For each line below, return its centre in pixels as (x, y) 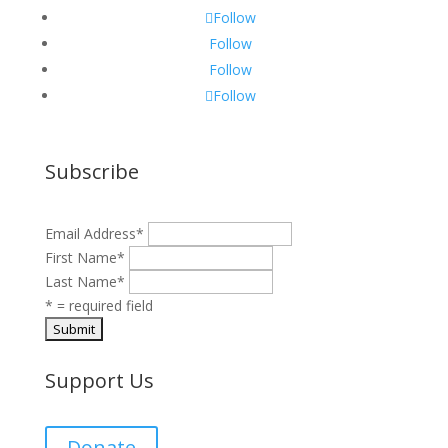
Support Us (99, 380)
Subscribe (91, 171)
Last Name (80, 281)
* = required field (98, 305)
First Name (80, 257)
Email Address (90, 233)
